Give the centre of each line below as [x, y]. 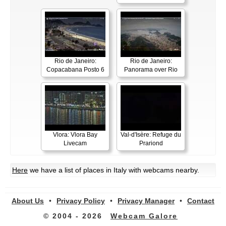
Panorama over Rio [151, 70]
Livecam [75, 144]
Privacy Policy [81, 201]
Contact [201, 201]
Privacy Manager [146, 201]
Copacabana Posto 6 [75, 70]
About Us [28, 201]
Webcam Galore [144, 216]
